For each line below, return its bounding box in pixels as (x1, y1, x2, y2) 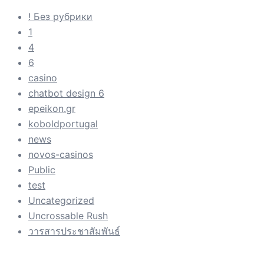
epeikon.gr (28, 103, 75, 115)
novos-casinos (28, 148, 93, 161)
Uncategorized (28, 194, 94, 207)
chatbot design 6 (28, 87, 104, 100)
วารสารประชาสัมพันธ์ (28, 225, 120, 237)
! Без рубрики (28, 11, 93, 23)
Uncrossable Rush (28, 210, 108, 222)
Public (28, 164, 55, 176)
